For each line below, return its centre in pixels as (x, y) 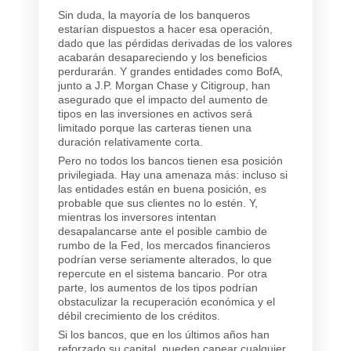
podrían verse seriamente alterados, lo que (165, 259)
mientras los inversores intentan (137, 217)
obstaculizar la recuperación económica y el (166, 301)
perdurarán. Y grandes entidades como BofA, (170, 71)
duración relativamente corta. (130, 141)
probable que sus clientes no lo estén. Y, (158, 203)
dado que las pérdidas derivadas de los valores (175, 43)
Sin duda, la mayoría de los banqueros (154, 14)
